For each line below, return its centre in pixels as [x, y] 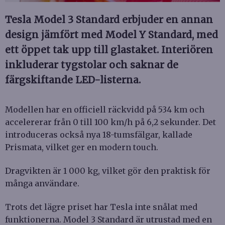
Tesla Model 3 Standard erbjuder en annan [109, 19]
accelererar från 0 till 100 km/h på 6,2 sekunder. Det [110, 122]
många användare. [42, 183]
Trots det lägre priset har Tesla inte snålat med [101, 207]
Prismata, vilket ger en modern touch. [82, 147]
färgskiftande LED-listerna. [73, 80]
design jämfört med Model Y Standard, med [111, 34]
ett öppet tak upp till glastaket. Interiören [109, 49]
